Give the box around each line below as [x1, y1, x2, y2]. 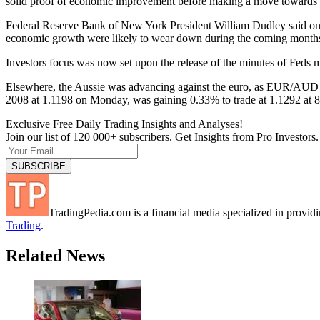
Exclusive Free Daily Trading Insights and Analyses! [6, 117, 243, 130]
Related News [6, 246, 105, 265]
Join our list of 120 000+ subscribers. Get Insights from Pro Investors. [6, 130, 319, 143]
